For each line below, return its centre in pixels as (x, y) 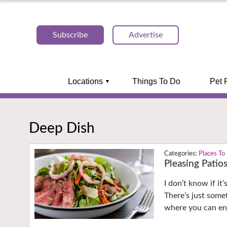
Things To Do (156, 81)
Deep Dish (62, 128)
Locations (85, 81)
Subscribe (70, 35)
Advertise (146, 35)
